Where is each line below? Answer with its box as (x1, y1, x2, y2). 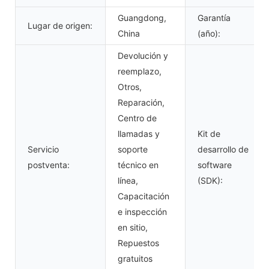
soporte (118, 144, 148, 154)
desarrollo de (198, 144, 249, 154)
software (198, 159, 232, 170)
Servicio (28, 144, 59, 154)
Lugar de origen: (28, 20, 92, 31)
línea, (118, 175, 138, 186)
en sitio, (118, 222, 148, 232)
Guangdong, (118, 12, 166, 23)
